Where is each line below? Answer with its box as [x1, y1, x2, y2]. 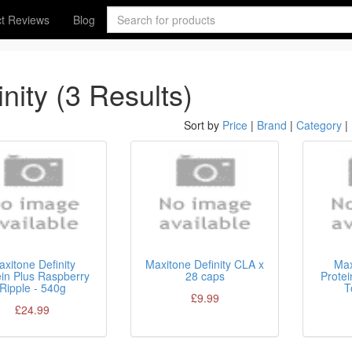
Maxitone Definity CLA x [145, 256, 265, 272]
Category [295, 117, 342, 133]
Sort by [183, 117, 222, 133]
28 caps [185, 268, 225, 284]
